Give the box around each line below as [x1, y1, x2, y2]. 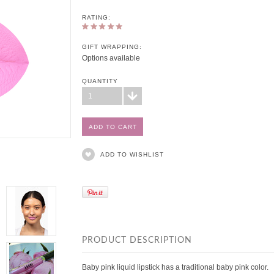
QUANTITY [82, 78, 118, 84]
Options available [82, 54, 140, 62]
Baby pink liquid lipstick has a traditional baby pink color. [82, 263, 272, 272]
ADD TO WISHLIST [100, 151, 164, 158]
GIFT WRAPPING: [82, 43, 142, 50]
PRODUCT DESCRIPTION [82, 236, 192, 245]
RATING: [82, 14, 111, 21]
